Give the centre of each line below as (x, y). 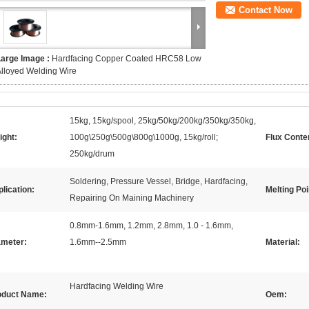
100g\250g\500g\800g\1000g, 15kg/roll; (144, 137)
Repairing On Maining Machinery (132, 198)
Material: (283, 242)
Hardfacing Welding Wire (117, 286)
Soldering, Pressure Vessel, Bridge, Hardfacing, (159, 181)
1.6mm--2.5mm (98, 242)
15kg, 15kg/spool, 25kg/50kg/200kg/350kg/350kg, (163, 121)
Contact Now (266, 10)
